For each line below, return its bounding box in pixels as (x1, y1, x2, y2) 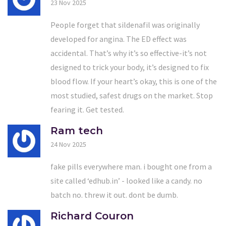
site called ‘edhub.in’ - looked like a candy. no (50, 175, 202, 186)
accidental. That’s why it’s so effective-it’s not (50, 47, 207, 58)
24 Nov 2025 (50, 139, 86, 149)
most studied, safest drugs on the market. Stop (50, 90, 213, 100)
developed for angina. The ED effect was (50, 33, 187, 44)
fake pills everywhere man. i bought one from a (50, 161, 212, 172)
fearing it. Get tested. (50, 104, 124, 115)
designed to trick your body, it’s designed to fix (50, 62, 209, 72)
